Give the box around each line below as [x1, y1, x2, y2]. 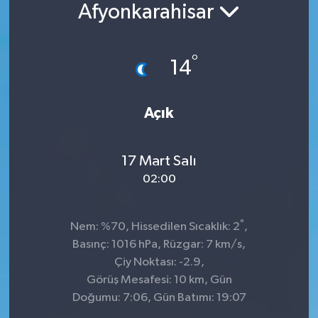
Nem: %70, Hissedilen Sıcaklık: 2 [70, 221, 240, 234]
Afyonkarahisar [78, 1, 219, 23]
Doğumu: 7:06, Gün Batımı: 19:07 [72, 292, 246, 305]
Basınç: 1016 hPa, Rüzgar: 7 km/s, [72, 238, 246, 251]
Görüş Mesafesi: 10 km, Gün [86, 274, 232, 287]
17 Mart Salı [121, 153, 197, 169]
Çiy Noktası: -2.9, [114, 256, 204, 269]
